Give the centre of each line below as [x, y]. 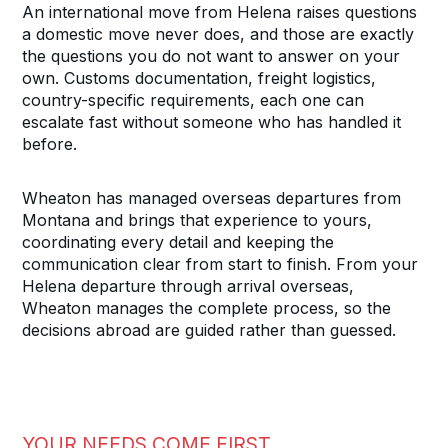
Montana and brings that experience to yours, [197, 219]
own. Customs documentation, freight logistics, [199, 77]
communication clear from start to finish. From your [220, 263]
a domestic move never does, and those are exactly [218, 33]
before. [50, 143]
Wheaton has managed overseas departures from [212, 197]
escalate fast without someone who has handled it [212, 121]
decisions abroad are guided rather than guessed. [209, 329]
